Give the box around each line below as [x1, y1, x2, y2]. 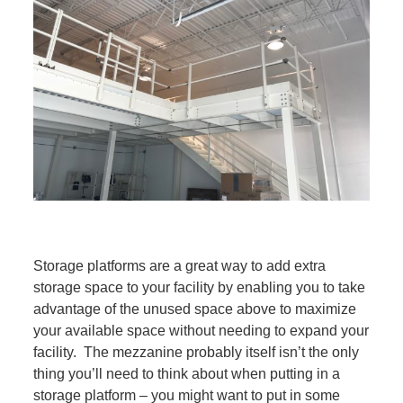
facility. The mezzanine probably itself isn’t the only [33, 345, 360, 361]
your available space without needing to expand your [33, 323, 370, 339]
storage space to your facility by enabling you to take [33, 280, 366, 296]
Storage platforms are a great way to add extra [33, 258, 327, 274]
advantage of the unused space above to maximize [33, 301, 357, 318]
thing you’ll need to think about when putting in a [33, 366, 341, 382]
